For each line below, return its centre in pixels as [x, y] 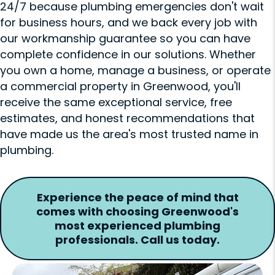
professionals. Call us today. [137, 239]
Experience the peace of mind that [137, 197]
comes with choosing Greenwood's [137, 211]
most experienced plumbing [137, 225]
